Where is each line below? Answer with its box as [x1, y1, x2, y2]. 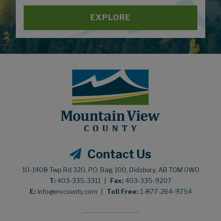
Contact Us [87, 147, 152, 161]
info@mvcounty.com [36, 187, 97, 195]
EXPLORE [90, 12, 131, 22]
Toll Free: [106, 187, 139, 195]
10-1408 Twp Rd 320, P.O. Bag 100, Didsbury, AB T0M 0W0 [22, 166, 199, 174]
